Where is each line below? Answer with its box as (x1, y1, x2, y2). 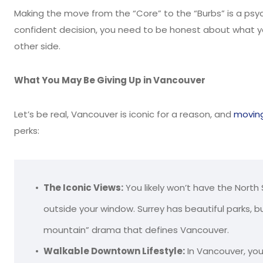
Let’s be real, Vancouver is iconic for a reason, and (14, 108, 234, 120)
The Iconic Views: (43, 181, 123, 194)
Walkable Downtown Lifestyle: (43, 245, 185, 257)
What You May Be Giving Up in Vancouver (14, 74, 205, 86)
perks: (14, 124, 39, 137)
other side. (14, 40, 60, 52)
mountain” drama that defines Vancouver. (43, 224, 229, 236)
